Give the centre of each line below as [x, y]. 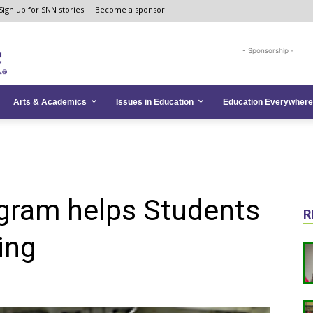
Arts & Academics [50, 102]
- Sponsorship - [269, 50]
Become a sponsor [130, 9]
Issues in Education [155, 102]
